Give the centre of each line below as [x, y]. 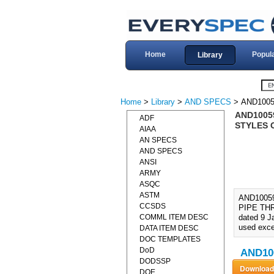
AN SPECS [158, 140]
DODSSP [155, 261]
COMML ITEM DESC [174, 217]
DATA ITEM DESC [169, 228]
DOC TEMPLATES [170, 239]
